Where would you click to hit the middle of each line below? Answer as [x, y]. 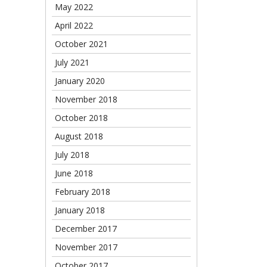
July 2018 [72, 155]
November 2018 [86, 99]
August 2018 [79, 136]
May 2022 [74, 7]
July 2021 [72, 62]
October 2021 [81, 44]
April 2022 [74, 25]
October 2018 [81, 118]
